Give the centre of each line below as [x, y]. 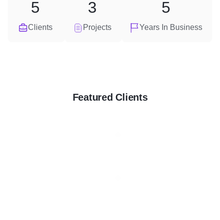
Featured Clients [110, 97]
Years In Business [171, 27]
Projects [97, 27]
